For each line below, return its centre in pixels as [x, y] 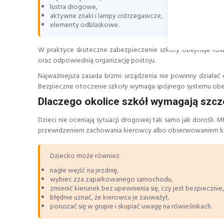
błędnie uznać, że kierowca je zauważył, [109, 197]
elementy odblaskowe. [84, 25]
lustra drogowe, [74, 7]
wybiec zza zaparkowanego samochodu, [111, 179]
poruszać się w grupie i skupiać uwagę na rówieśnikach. [131, 206]
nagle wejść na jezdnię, [84, 170]
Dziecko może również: [85, 156]
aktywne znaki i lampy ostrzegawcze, [106, 16]
